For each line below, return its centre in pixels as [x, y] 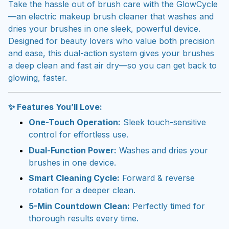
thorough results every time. [84, 218]
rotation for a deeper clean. [82, 190]
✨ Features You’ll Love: [55, 107]
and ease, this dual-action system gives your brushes [111, 53]
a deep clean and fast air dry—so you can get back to [112, 65]
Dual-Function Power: [73, 150]
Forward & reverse [157, 178]
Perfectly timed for [167, 206]
